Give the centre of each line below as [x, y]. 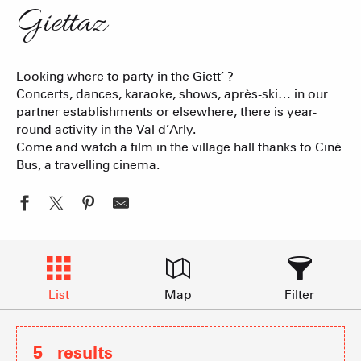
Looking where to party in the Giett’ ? [125, 76]
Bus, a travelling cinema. [88, 164]
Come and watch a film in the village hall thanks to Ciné [179, 147]
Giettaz [62, 23]
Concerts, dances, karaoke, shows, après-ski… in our [172, 93]
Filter [300, 294]
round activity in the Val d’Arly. [106, 129]
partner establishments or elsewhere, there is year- [166, 111]
